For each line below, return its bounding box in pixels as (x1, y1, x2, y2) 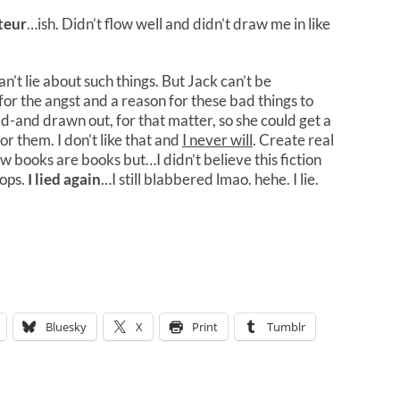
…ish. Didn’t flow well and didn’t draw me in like (27, 13, 330, 33)
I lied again (28, 169, 101, 188)
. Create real (253, 129, 334, 149)
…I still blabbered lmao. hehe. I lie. (101, 169, 319, 188)
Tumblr (267, 318, 305, 335)
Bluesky (46, 318, 87, 335)
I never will (182, 129, 253, 149)
